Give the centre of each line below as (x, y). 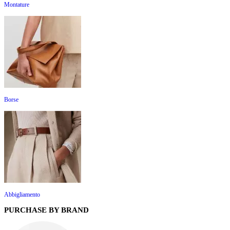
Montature (17, 5)
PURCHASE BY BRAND (46, 210)
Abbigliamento (22, 194)
